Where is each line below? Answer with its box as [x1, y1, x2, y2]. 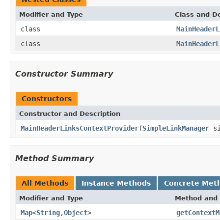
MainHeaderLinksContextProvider [21, 124, 138, 132]
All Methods [22, 179, 68, 187]
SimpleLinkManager [142, 124, 209, 132]
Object [64, 208, 87, 217]
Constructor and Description [19, 110, 120, 117]
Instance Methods [82, 179, 151, 187]
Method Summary [15, 153, 94, 163]
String [36, 208, 60, 217]
